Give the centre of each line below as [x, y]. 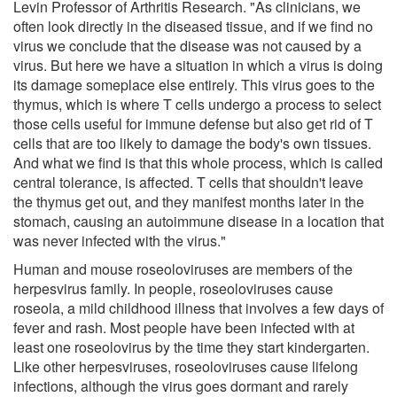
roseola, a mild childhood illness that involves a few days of [198, 307]
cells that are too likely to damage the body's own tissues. [192, 143]
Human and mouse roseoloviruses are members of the [183, 269]
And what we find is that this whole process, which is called [198, 162]
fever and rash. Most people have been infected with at [184, 327]
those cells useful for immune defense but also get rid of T [193, 123]
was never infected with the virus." [120, 240]
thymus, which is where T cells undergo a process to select [197, 104]
